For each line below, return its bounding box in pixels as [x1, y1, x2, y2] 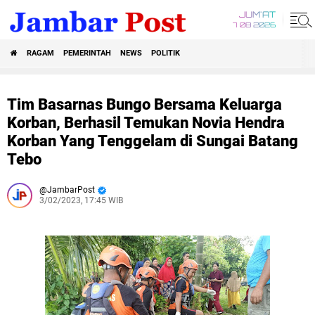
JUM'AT [239, 11, 276, 20]
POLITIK [151, 49, 180, 58]
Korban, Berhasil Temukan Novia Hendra [7, 114, 285, 131]
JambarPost [47, 185, 95, 195]
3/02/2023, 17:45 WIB [39, 195, 123, 205]
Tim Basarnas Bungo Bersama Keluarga [7, 96, 282, 113]
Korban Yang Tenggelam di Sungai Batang [7, 132, 298, 150]
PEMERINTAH [63, 49, 111, 58]
